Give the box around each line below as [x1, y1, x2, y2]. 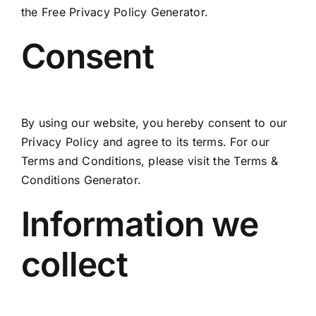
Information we [20, 202, 258, 245]
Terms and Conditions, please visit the [20, 153, 234, 168]
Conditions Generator [20, 172, 138, 187]
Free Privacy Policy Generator [41, 5, 205, 20]
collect [20, 243, 128, 285]
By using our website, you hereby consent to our [20, 115, 288, 130]
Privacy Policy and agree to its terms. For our [20, 134, 270, 149]
